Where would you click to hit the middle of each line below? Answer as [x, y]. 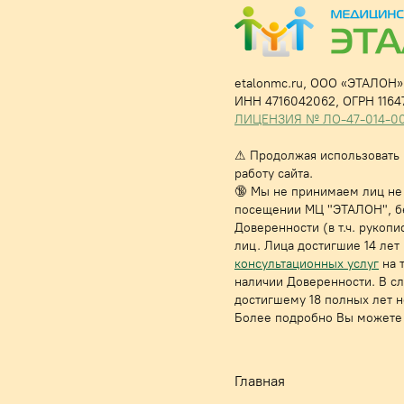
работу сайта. [274, 174]
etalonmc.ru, [272, 83]
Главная [260, 381]
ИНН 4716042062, [289, 101]
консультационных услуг [307, 264]
